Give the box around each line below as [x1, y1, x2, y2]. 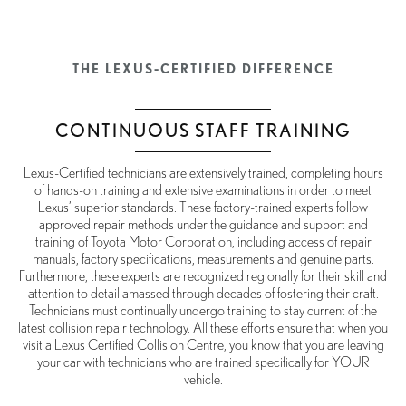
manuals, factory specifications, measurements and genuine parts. [32, 252, 374, 267]
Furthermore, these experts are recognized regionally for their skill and [19, 269, 387, 285]
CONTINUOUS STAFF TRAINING [54, 120, 352, 141]
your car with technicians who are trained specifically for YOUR [36, 355, 370, 371]
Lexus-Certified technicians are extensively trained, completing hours [23, 166, 383, 181]
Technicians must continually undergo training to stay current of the [29, 304, 377, 319]
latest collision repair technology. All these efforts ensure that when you [18, 321, 388, 336]
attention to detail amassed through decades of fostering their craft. [27, 286, 379, 302]
